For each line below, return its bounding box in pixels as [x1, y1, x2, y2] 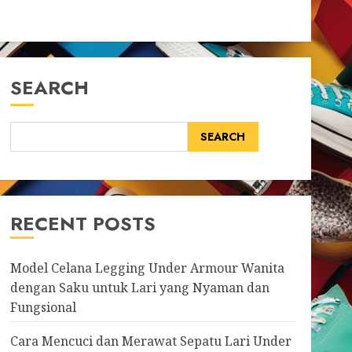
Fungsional [9, 299, 76, 316]
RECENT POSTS [9, 210, 156, 237]
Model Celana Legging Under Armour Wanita [9, 259, 284, 277]
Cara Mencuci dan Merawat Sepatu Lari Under [9, 332, 291, 350]
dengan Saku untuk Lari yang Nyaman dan [9, 279, 269, 296]
